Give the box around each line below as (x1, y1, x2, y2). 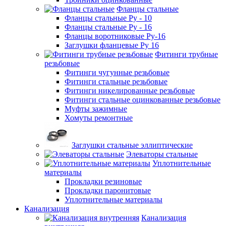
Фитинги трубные (155, 49, 218, 59)
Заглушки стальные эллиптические (72, 140, 193, 149)
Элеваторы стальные (126, 149, 198, 158)
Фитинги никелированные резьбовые (65, 86, 195, 95)
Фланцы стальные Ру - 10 (65, 13, 152, 22)
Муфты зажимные (65, 104, 127, 113)
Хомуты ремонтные (65, 113, 133, 122)
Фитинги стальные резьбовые (65, 77, 167, 86)
